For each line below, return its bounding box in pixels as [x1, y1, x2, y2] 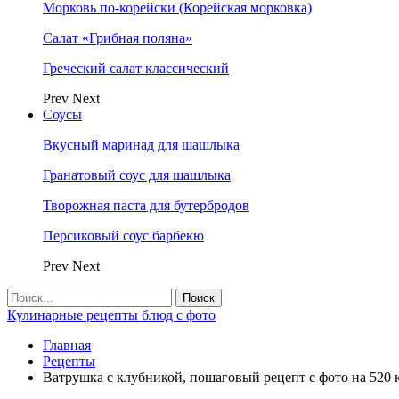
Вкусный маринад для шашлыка [43, 137, 240, 152]
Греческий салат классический [43, 61, 229, 76]
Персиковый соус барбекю [43, 228, 204, 243]
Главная [43, 338, 91, 353]
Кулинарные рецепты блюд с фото [7, 307, 216, 322]
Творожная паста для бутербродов [43, 198, 249, 213]
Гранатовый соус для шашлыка [43, 167, 231, 183]
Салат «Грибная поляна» [43, 30, 192, 45]
